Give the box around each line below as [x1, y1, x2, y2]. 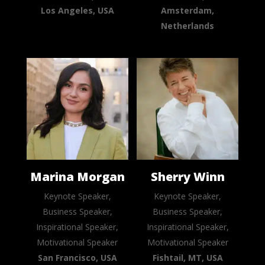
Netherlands [161, 20, 215, 32]
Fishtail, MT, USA [152, 252, 223, 264]
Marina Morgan [30, 169, 125, 185]
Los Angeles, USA [40, 5, 114, 17]
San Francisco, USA [37, 252, 117, 264]
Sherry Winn [150, 169, 225, 185]
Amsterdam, [161, 5, 215, 17]
